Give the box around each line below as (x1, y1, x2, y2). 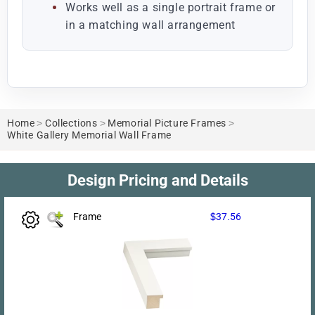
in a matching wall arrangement (65, 18, 236, 32)
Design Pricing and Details (67, 170, 248, 189)
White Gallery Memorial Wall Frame (7, 129, 172, 141)
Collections (45, 117, 98, 129)
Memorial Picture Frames (108, 117, 227, 129)
